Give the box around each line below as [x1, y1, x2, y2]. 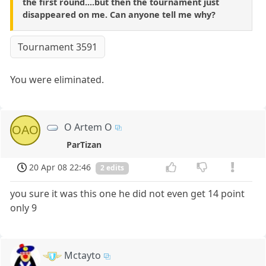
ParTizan [66, 138, 102, 150]
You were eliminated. [10, 72, 104, 86]
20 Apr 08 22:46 [29, 161, 91, 173]
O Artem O [64, 120, 113, 134]
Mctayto [64, 249, 102, 262]
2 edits [100, 163, 124, 173]
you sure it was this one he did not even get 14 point [10, 187, 245, 201]
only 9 [10, 201, 37, 215]
